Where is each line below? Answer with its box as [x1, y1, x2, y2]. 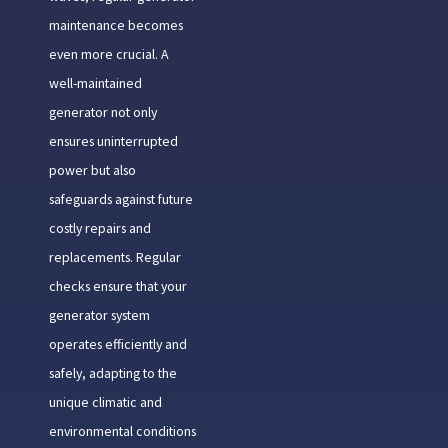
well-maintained [48, 73, 142, 92]
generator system [48, 305, 150, 324]
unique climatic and [48, 392, 162, 411]
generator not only [48, 102, 157, 121]
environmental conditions [48, 421, 196, 440]
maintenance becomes [48, 15, 183, 34]
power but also [48, 160, 136, 179]
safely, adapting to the [48, 363, 177, 382]
